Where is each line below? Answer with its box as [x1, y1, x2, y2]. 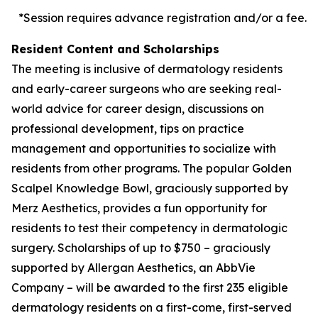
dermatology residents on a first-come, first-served [11, 300, 292, 314]
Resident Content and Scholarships [11, 42, 219, 56]
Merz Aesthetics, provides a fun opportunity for [11, 201, 267, 215]
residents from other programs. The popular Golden [11, 161, 292, 175]
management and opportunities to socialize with [11, 141, 276, 155]
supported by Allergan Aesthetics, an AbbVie [11, 261, 256, 275]
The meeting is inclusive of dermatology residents [11, 62, 283, 76]
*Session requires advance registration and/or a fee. [18, 11, 307, 25]
